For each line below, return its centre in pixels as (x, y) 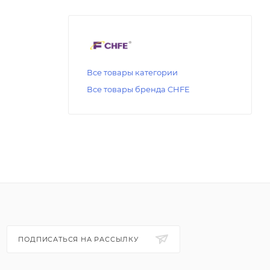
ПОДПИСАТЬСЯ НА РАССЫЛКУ (80, 239)
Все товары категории (132, 72)
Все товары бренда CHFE (138, 89)
